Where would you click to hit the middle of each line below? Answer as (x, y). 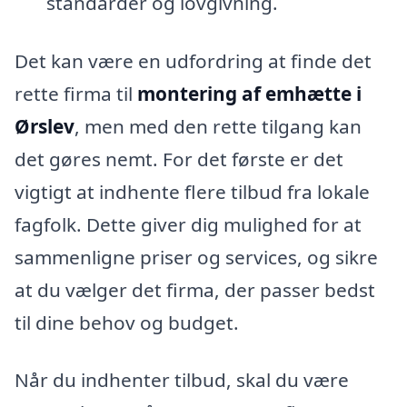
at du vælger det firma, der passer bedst (195, 289)
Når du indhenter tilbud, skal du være (182, 380)
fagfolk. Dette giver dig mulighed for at (188, 224)
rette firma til (76, 93)
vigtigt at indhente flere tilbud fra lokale (192, 191)
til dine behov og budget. (127, 322)
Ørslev (45, 126)
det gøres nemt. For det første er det (179, 159)
